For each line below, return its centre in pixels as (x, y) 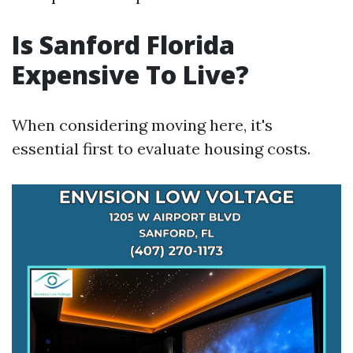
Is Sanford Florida (123, 45)
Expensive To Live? (130, 74)
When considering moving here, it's (142, 125)
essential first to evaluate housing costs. (161, 149)
